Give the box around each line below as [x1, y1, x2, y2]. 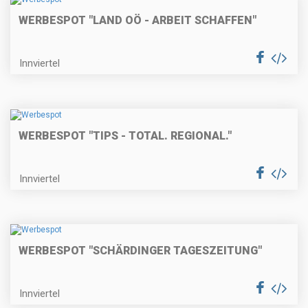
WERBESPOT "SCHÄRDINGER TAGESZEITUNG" [19, 243, 262, 257]
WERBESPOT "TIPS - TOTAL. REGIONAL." [19, 129, 232, 142]
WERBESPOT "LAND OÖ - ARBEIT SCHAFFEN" [19, 14, 256, 27]
